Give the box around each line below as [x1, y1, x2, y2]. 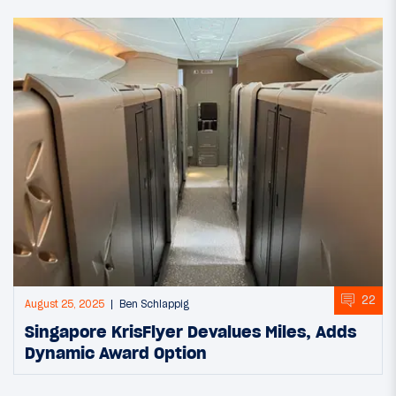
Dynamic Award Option [25, 341, 207, 363]
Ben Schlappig [119, 297, 189, 310]
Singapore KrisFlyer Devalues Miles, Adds [25, 320, 356, 342]
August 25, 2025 [25, 297, 104, 310]
